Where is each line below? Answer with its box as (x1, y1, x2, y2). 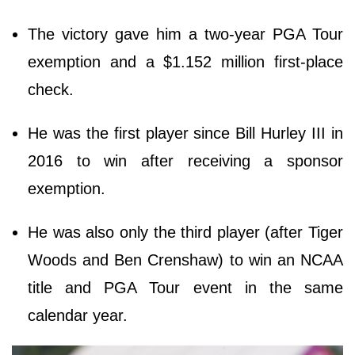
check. (28, 81, 78, 99)
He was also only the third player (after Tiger (28, 223, 343, 242)
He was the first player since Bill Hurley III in (28, 124, 343, 143)
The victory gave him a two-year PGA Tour (28, 25, 343, 44)
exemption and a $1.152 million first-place (28, 53, 343, 71)
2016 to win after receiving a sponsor (28, 152, 343, 170)
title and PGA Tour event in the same (28, 279, 343, 297)
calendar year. (28, 307, 132, 325)
